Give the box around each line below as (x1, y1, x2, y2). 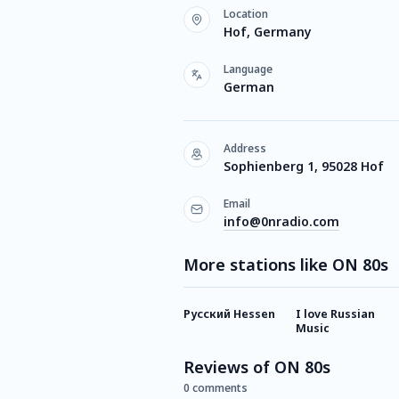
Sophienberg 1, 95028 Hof (224, 158, 384, 175)
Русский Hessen (183, 306, 275, 322)
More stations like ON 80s (183, 254, 388, 275)
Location (224, 6, 268, 21)
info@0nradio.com (224, 213, 339, 230)
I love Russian (296, 306, 375, 322)
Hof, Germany (224, 23, 312, 40)
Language (224, 61, 273, 77)
